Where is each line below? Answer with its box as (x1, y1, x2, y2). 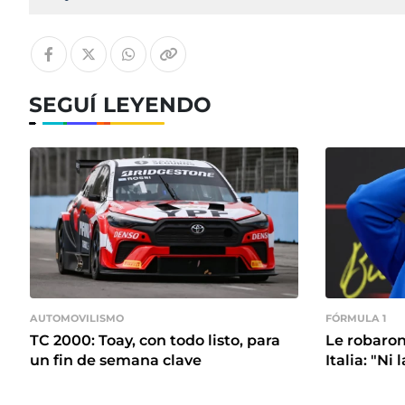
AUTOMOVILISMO (30, 311, 124, 325)
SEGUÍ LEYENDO (29, 92, 212, 118)
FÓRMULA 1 (325, 311, 386, 325)
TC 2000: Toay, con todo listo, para (30, 332, 280, 350)
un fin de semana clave (30, 352, 202, 370)
